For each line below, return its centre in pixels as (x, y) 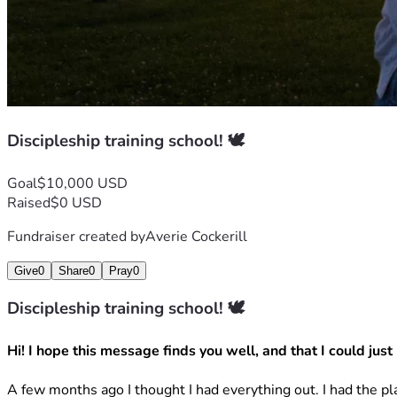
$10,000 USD (82, 183)
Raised (29, 202)
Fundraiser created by (76, 236)
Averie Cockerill (196, 236)
